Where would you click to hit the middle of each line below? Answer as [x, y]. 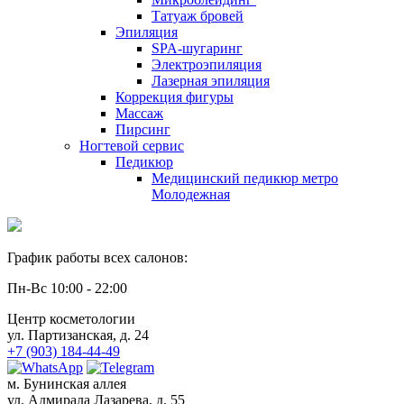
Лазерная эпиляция [211, 81]
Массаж [139, 114]
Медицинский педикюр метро [245, 179]
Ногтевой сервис [132, 146]
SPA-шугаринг [197, 49]
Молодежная [191, 195]
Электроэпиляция [207, 65]
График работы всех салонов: [97, 258]
